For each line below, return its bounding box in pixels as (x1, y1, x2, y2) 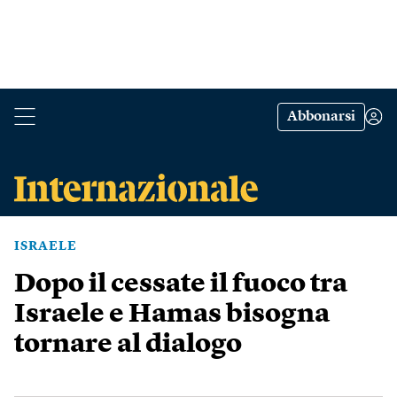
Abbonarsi (287, 110, 355, 124)
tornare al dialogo (14, 331, 242, 358)
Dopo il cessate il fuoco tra (14, 271, 347, 298)
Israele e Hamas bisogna (14, 301, 330, 328)
